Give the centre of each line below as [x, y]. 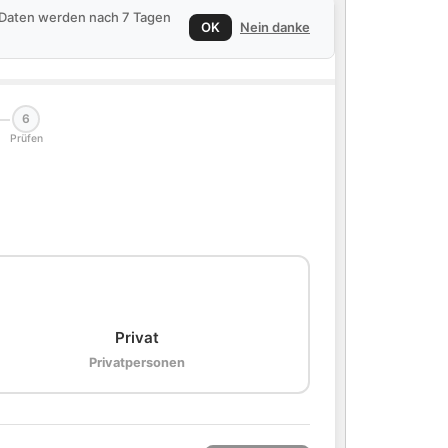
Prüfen [26, 138]
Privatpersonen [137, 362]
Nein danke [275, 26]
